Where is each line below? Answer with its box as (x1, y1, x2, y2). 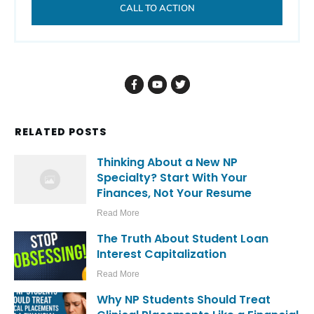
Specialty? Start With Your (97, 170, 248, 186)
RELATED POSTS (15, 125, 107, 139)
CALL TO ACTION (119, 2, 195, 14)
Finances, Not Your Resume (97, 185, 252, 202)
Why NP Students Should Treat (97, 292, 271, 308)
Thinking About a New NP (97, 154, 238, 171)
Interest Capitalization (97, 246, 227, 263)
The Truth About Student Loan (97, 231, 269, 247)
